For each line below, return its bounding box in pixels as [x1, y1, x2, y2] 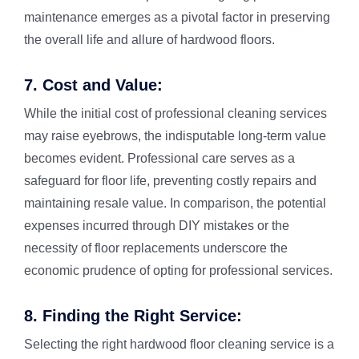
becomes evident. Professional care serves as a [23, 151, 295, 165]
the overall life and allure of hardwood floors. [23, 33, 275, 46]
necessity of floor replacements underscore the [23, 241, 288, 255]
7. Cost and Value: [23, 76, 163, 94]
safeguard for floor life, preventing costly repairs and [23, 174, 317, 188]
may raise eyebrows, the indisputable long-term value [23, 129, 326, 143]
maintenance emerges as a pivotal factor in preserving [23, 10, 330, 24]
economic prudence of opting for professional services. [23, 264, 333, 277]
